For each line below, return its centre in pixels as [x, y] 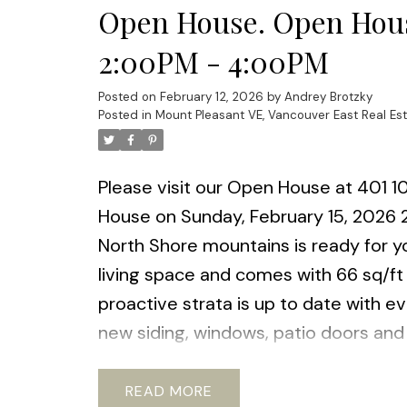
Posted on [129, 97]
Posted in [124, 115]
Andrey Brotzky [328, 97]
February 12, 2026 [211, 97]
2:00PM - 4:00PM [213, 62]
